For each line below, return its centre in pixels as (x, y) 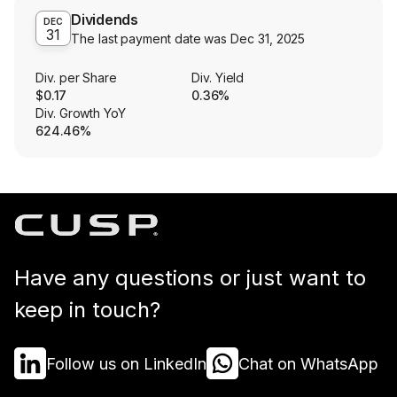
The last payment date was (151, 39)
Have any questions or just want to (190, 278)
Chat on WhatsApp (308, 363)
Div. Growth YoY (81, 113)
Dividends (105, 20)
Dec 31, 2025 (268, 39)
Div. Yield (218, 78)
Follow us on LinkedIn (126, 363)
